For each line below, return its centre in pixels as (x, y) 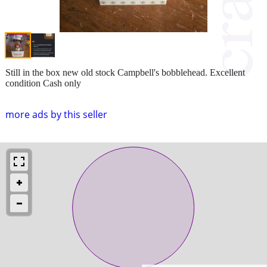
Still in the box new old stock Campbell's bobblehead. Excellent (125, 72)
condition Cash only (43, 83)
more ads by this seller (56, 114)
